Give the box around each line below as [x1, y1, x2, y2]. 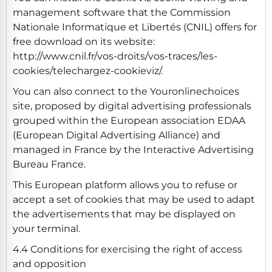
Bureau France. [13, 158, 86, 170]
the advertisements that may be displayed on [13, 208, 236, 220]
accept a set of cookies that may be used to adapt [13, 193, 255, 205]
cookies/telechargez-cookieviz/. [13, 64, 163, 76]
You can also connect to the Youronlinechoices [13, 85, 239, 97]
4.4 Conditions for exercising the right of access [13, 243, 242, 255]
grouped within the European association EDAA [13, 114, 245, 126]
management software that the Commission [13, 6, 231, 18]
